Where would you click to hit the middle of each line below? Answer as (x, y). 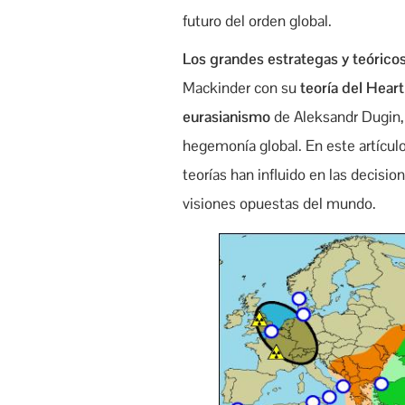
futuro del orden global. (257, 20)
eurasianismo (228, 116)
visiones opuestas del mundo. (279, 203)
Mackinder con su (241, 87)
